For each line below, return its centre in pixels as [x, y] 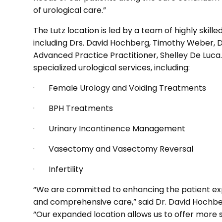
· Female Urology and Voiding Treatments [120, 88]
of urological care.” [70, 10]
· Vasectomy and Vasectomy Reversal [113, 149]
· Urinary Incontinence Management [110, 128]
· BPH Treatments [73, 108]
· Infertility [58, 169]
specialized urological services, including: [112, 67]
